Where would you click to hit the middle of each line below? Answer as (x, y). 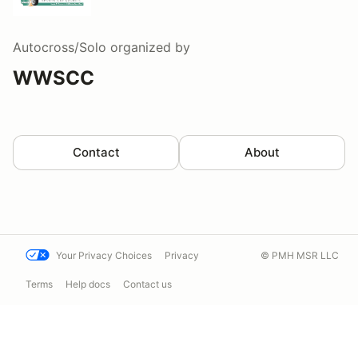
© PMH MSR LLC (300, 255)
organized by (148, 47)
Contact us (147, 284)
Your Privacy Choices (104, 255)
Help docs (88, 284)
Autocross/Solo (60, 47)
